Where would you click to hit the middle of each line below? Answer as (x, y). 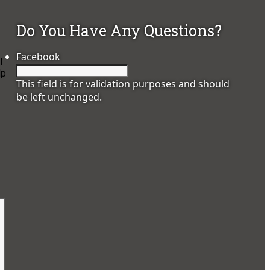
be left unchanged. (59, 97)
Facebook (39, 57)
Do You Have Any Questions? (119, 31)
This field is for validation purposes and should (123, 84)
